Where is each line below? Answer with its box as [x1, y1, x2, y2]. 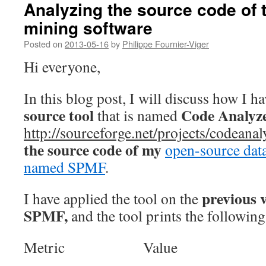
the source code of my [24, 138, 161, 161]
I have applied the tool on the [24, 188, 202, 208]
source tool [24, 104, 94, 126]
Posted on [24, 37, 62, 50]
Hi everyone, [24, 56, 100, 77]
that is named [94, 105, 181, 125]
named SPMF [24, 157, 105, 177]
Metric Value [24, 237, 178, 257]
